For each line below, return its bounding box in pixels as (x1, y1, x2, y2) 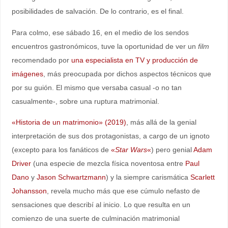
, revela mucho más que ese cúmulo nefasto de (46, 187, 200, 195)
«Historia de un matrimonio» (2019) (11, 118, 126, 127)
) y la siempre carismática (105, 173, 190, 182)
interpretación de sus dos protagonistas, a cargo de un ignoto (11, 132, 210, 140)
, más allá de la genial (126, 118, 196, 127)
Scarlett (190, 173, 215, 182)
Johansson (11, 187, 47, 195)
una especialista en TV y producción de (71, 55, 198, 64)
